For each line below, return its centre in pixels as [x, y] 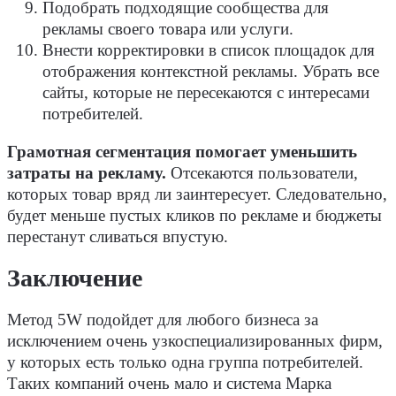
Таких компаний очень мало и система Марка [169, 383]
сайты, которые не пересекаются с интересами [206, 93]
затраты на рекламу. [87, 173]
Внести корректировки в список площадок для [209, 51]
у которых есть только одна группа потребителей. [185, 362]
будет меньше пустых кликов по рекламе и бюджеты [194, 215]
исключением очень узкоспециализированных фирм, [195, 341]
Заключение [75, 278]
